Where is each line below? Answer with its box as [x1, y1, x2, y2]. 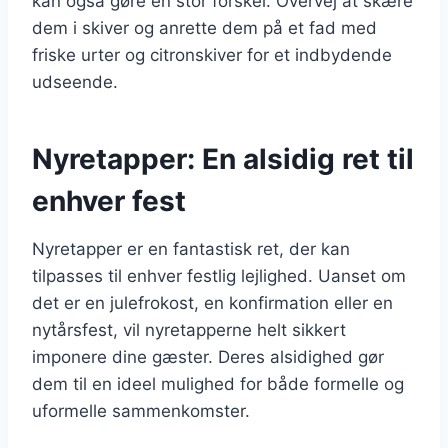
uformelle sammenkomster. [32, 400, 250, 421]
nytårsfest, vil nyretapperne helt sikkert [32, 319, 346, 340]
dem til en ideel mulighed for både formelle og [32, 373, 404, 394]
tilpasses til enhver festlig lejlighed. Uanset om [32, 265, 406, 286]
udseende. [32, 71, 118, 92]
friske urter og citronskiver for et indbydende [32, 44, 392, 65]
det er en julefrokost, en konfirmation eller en [32, 292, 393, 313]
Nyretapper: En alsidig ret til [32, 141, 414, 176]
